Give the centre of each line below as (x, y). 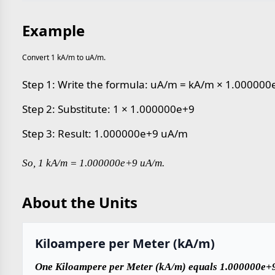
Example (53, 30)
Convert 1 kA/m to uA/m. (64, 57)
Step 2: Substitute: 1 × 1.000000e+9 (108, 109)
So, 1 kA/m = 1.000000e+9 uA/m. (93, 163)
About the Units (80, 202)
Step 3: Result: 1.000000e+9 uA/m (105, 134)
